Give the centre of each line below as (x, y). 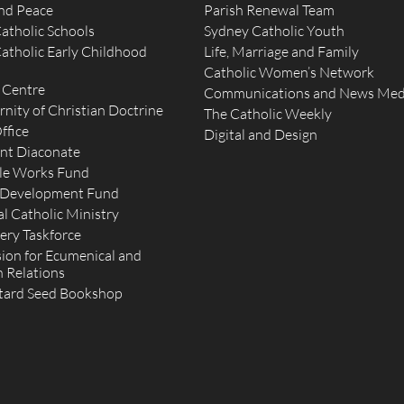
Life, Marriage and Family (282, 51)
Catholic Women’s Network (289, 72)
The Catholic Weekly (268, 114)
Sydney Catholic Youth (275, 31)
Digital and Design (261, 134)
